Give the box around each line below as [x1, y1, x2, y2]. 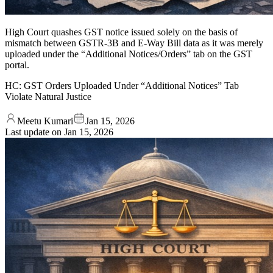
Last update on [5, 126, 64, 137]
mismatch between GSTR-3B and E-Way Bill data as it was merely [5, 37, 263, 48]
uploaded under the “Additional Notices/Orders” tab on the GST [5, 48, 252, 59]
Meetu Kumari [17, 115, 73, 126]
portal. [5, 59, 29, 70]
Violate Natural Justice [5, 91, 91, 102]
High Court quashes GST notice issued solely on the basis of [5, 26, 238, 37]
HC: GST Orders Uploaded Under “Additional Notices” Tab [5, 80, 239, 91]
